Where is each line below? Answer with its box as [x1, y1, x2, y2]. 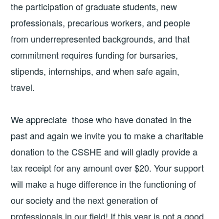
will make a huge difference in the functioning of [11, 177, 197, 190]
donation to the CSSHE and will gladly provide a [11, 145, 198, 158]
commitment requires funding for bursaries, [11, 48, 178, 62]
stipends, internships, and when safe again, [11, 65, 180, 78]
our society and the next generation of [11, 193, 158, 206]
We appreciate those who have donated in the [11, 112, 192, 126]
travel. [11, 81, 38, 94]
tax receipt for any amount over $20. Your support [11, 161, 204, 174]
